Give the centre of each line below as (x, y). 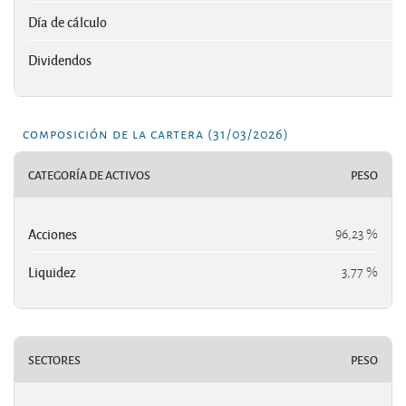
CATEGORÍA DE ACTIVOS (89, 174)
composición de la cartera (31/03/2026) (156, 132)
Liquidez (52, 271)
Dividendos (60, 59)
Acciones (53, 233)
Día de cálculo (68, 21)
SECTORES (54, 359)
